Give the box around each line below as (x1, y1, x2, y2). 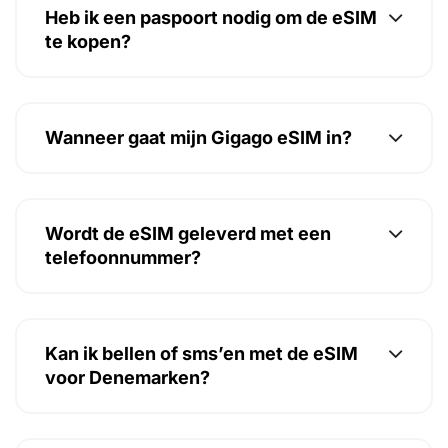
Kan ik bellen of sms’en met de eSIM (45, 343, 358, 365)
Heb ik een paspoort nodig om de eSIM (45, 7, 377, 29)
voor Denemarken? (45, 367, 210, 389)
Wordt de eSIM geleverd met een (45, 223, 331, 245)
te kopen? (45, 31, 131, 53)
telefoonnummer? (45, 247, 201, 269)
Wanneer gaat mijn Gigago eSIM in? (45, 127, 352, 149)
